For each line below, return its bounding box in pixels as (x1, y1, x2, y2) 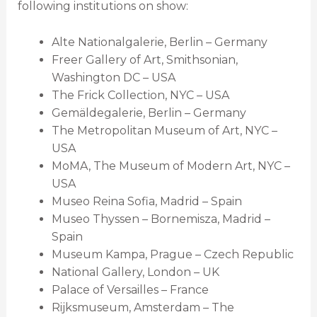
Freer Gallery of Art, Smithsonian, (51, 52, 238, 67)
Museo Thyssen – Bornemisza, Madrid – (51, 212, 270, 226)
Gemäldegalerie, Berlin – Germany (51, 105, 246, 120)
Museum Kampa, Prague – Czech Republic (51, 247, 294, 261)
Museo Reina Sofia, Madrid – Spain (51, 194, 242, 208)
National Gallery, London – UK (51, 265, 219, 279)
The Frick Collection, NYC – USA (51, 88, 229, 102)
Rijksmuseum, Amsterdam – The (51, 300, 234, 314)
